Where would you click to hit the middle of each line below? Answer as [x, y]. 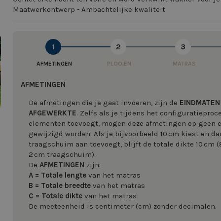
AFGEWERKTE [53, 113]
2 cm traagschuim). [62, 154]
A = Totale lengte [57, 175]
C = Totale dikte [55, 196]
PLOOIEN [119, 64]
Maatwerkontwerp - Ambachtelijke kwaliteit [89, 9]
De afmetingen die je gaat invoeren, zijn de [104, 103]
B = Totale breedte [60, 185]
